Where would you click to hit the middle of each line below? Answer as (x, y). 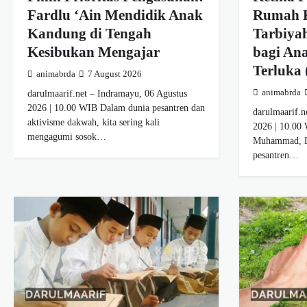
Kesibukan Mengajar (94, 52)
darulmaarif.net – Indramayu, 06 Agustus (107, 94)
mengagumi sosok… (67, 137)
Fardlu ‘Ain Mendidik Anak (115, 15)
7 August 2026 (115, 74)
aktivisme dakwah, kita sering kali (94, 122)
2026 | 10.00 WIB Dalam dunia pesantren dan (116, 108)
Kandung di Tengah (89, 34)
